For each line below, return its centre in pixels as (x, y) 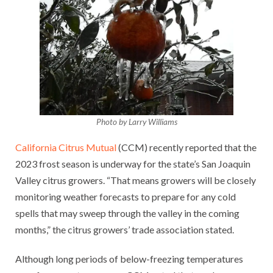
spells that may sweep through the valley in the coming (127, 213)
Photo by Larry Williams (136, 122)
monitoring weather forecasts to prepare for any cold (126, 197)
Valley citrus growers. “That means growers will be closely (136, 180)
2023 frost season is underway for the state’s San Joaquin (133, 164)
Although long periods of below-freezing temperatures (129, 259)
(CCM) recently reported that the (186, 147)
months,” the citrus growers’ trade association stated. (126, 230)
